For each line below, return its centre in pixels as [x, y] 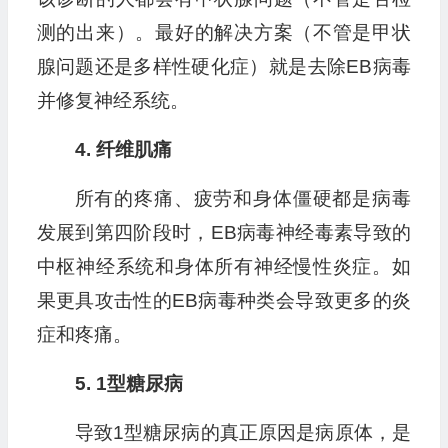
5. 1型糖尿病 [128, 384]
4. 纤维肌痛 [123, 150]
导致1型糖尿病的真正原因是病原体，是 [242, 433]
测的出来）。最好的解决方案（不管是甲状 [223, 33]
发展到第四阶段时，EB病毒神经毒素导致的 [223, 233]
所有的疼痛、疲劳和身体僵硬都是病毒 [242, 199]
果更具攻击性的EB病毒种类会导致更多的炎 [223, 301]
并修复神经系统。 [112, 101]
